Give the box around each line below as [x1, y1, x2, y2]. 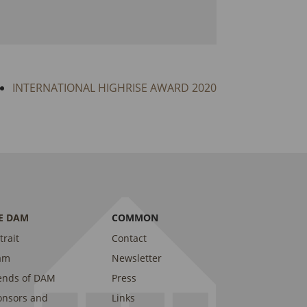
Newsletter [111, 251, 162, 265]
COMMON [111, 211, 158, 225]
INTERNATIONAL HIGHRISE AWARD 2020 [12, 80, 217, 96]
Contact [111, 232, 147, 245]
